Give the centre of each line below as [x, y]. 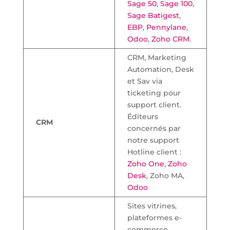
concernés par [154, 128]
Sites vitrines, [152, 206]
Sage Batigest [153, 15]
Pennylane [166, 27]
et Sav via [145, 81]
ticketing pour [154, 93]
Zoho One [146, 164]
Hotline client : [154, 152]
